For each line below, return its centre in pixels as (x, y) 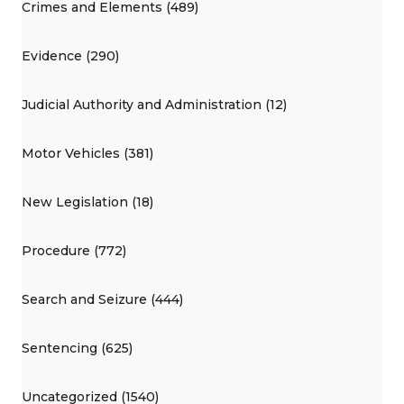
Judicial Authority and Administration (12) (154, 104)
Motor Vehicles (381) (87, 153)
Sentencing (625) (77, 348)
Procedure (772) (74, 250)
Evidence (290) (70, 55)
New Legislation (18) (87, 202)
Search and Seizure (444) (102, 299)
